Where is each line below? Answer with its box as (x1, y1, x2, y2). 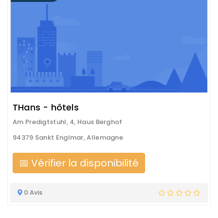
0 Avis (22, 188, 42, 198)
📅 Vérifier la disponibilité (19, 156, 139, 170)
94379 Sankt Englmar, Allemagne (13, 133, 123, 143)
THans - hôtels (13, 101, 79, 114)
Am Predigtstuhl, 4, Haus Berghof (13, 117, 123, 127)
